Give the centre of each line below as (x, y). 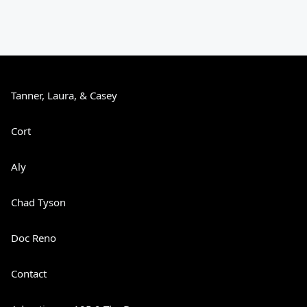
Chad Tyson (38, 202)
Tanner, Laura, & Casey (64, 95)
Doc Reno (34, 238)
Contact (29, 273)
